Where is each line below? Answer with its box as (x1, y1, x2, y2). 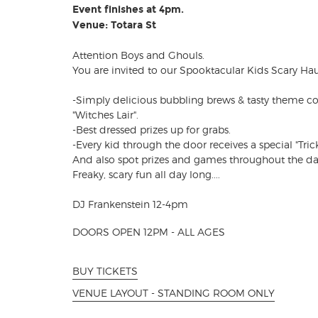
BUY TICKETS (72, 264, 138, 277)
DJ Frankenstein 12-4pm (72, 198, 188, 211)
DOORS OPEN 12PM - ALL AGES (72, 226, 225, 238)
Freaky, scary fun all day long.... (72, 168, 220, 181)
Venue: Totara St (72, 19, 156, 32)
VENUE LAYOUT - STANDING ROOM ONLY (72, 286, 275, 299)
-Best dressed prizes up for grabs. (72, 124, 231, 136)
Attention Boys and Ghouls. (72, 49, 204, 62)
